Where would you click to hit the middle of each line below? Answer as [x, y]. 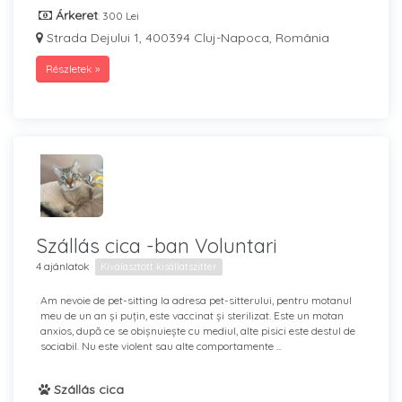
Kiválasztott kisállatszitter [159, 267]
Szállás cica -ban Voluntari [157, 246]
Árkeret [75, 15]
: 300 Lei [118, 16]
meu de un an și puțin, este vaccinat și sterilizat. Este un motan [192, 315]
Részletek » [73, 69]
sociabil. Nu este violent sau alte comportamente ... [161, 346]
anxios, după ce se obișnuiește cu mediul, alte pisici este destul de [198, 331]
